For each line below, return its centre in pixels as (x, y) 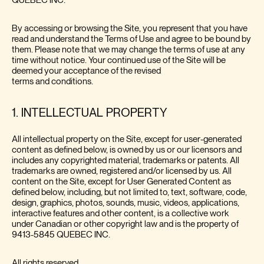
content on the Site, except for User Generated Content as (121, 181)
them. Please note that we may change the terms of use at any (128, 49)
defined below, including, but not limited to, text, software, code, (129, 192)
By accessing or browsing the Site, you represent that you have (130, 28)
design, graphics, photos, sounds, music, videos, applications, (126, 203)
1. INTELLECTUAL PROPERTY (90, 113)
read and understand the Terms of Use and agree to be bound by (131, 39)
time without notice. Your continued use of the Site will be (119, 60)
